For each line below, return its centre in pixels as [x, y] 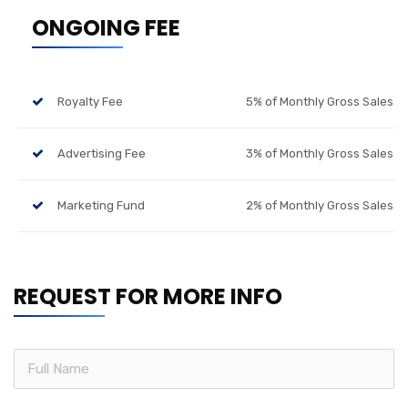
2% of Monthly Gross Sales [320, 206]
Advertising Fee [102, 154]
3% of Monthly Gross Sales [320, 154]
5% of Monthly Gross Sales [320, 102]
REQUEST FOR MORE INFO [148, 297]
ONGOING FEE [106, 28]
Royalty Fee [90, 102]
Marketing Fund [101, 206]
